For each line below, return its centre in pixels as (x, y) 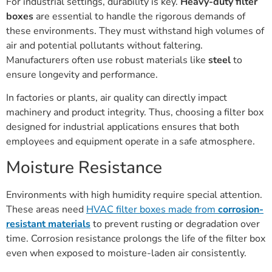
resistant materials (48, 224)
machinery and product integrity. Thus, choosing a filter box (135, 113)
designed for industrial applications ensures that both (123, 127)
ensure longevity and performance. (82, 74)
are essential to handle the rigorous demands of (139, 16)
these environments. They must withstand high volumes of (135, 31)
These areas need (46, 209)
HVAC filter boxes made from (152, 209)
